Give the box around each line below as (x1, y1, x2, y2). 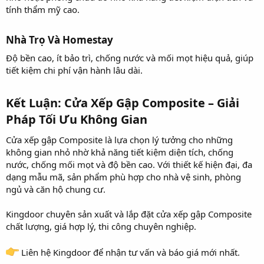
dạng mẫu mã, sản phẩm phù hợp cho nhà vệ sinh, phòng (6, 170, 241, 183)
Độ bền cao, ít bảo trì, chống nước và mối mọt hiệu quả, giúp (6, 51, 253, 64)
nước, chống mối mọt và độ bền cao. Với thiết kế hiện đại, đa (6, 158, 252, 170)
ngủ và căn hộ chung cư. (6, 183, 105, 195)
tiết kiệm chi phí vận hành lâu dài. (6, 64, 143, 76)
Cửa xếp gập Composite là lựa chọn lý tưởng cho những (6, 133, 233, 146)
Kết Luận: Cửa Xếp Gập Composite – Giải (6, 94, 239, 111)
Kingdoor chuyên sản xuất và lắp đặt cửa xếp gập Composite (6, 207, 252, 220)
